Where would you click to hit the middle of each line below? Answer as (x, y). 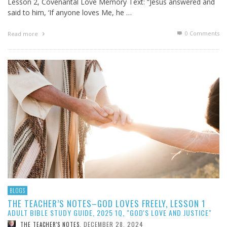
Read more (24, 33)
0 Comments (201, 33)
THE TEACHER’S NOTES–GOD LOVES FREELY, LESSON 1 (107, 203)
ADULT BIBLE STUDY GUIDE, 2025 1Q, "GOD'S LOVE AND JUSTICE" (110, 212)
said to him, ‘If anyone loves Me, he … (70, 12)
